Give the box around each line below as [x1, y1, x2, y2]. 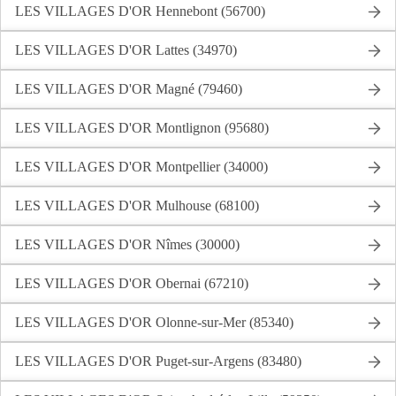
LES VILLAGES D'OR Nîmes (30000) [15, 237, 240, 252]
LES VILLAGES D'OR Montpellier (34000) [15, 159, 268, 174]
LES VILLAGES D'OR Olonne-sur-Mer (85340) [15, 315, 293, 330]
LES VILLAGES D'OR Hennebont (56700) [15, 4, 265, 19]
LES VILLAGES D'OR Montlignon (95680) [15, 120, 269, 135]
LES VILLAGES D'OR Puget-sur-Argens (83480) [15, 354, 301, 369]
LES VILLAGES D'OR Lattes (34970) [15, 42, 237, 57]
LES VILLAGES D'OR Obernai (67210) [15, 276, 248, 291]
